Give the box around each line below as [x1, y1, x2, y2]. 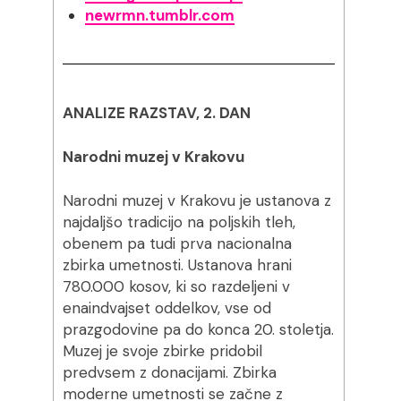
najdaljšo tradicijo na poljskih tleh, [62, 212, 295, 232]
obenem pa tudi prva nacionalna [62, 234, 292, 253]
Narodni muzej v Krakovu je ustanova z [62, 191, 331, 210]
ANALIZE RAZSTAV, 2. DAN [62, 103, 251, 123]
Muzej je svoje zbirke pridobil [62, 341, 262, 361]
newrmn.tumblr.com [84, 5, 235, 25]
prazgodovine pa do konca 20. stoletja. [62, 320, 334, 339]
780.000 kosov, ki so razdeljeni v [62, 277, 290, 296]
